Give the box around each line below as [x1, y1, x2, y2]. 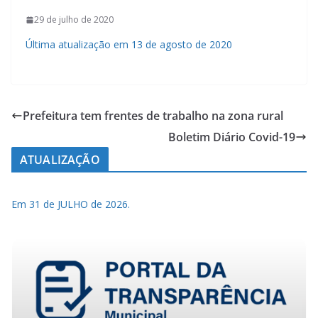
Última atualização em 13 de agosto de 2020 [26, 38, 232, 52]
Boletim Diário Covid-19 [168, 128, 295, 145]
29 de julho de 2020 [34, 13, 114, 26]
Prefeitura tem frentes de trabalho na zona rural [23, 107, 283, 124]
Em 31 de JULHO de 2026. [11, 197, 130, 211]
